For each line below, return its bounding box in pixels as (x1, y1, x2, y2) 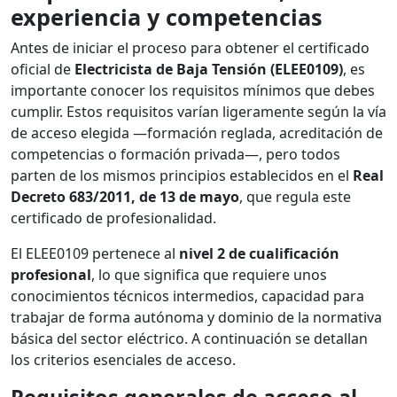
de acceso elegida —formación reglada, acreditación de (11, 123, 383, 144)
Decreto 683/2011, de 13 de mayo (11, 187, 239, 207)
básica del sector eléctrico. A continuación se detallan (11, 329, 368, 349)
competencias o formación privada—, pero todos (11, 144, 340, 165)
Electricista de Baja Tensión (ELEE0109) (74, 59, 343, 80)
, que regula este (239, 187, 351, 207)
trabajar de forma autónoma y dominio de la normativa (11, 307, 382, 328)
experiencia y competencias (11, 2, 323, 33)
